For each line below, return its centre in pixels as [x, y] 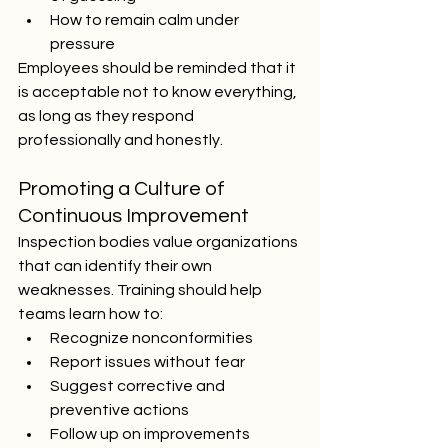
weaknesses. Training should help [141, 290]
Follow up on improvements [150, 434]
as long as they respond [107, 116]
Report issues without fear [147, 362]
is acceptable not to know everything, [159, 92]
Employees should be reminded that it [158, 68]
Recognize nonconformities [151, 338]
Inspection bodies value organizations [159, 242]
